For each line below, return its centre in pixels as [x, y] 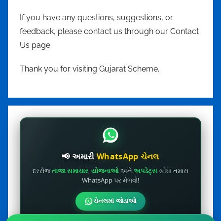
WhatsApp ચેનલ [128, 156]
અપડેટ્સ [146, 170]
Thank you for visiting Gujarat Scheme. [90, 69]
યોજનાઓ [105, 170]
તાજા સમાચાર [70, 170]
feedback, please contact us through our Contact [109, 31]
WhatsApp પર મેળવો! [110, 180]
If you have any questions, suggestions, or [96, 17]
